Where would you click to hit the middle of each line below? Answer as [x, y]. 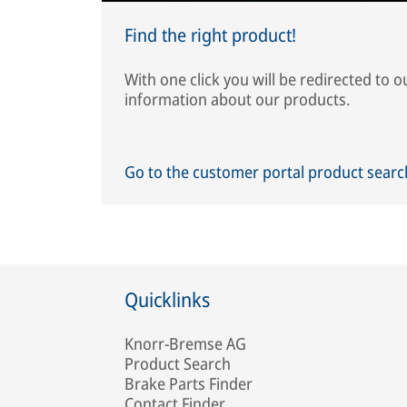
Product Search [178, 363]
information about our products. [238, 99]
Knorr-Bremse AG [185, 343]
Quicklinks [167, 298]
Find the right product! [210, 35]
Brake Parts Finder [189, 383]
